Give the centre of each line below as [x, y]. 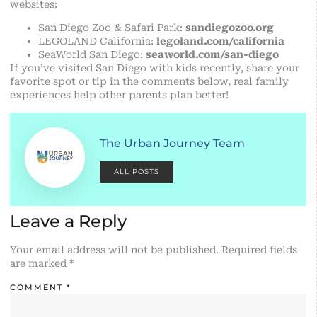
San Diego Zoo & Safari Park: [112, 28]
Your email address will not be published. [114, 249]
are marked [40, 263]
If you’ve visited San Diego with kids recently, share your [155, 68]
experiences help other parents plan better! [119, 95]
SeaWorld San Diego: [92, 55]
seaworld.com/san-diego [212, 55]
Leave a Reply [68, 221]
